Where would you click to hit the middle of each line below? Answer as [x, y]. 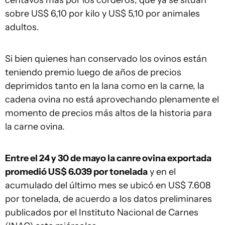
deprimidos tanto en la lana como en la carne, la [105, 86]
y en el [162, 172]
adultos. [22, 27]
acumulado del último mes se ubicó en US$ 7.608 [108, 185]
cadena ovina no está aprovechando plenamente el [112, 99]
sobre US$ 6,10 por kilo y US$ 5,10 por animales [102, 14]
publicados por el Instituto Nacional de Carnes [102, 212]
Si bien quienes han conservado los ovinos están [106, 59]
